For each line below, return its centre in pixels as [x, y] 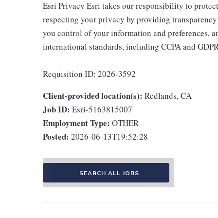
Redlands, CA [168, 96]
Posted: [56, 136]
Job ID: [56, 109]
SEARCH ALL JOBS [109, 173]
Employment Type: [76, 123]
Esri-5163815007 [102, 109]
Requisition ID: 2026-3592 [89, 74]
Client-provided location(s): [93, 96]
